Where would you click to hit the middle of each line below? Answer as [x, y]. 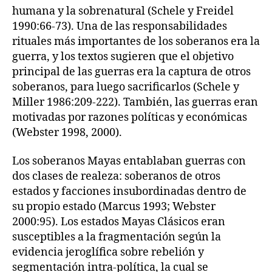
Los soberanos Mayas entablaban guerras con [129, 161]
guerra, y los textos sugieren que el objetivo [123, 56]
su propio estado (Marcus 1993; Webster [114, 207]
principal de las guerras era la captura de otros [131, 72]
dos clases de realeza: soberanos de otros [116, 176]
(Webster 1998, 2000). [67, 132]
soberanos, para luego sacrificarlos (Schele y [126, 87]
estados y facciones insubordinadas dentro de [129, 192]
